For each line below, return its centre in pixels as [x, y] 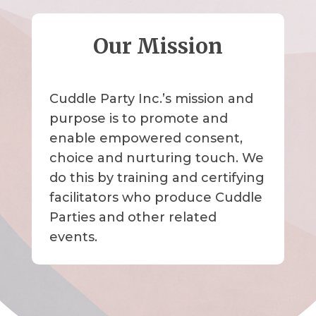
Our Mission [158, 46]
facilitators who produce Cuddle [156, 198]
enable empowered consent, [146, 139]
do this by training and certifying [157, 178]
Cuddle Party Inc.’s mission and [151, 99]
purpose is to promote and [138, 119]
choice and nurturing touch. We [156, 158]
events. [73, 237]
